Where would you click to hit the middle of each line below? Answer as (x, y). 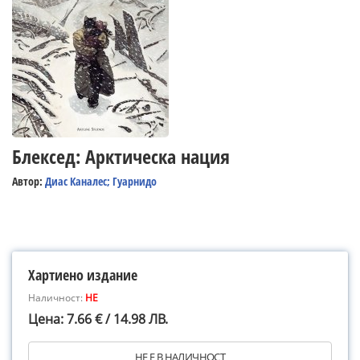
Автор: (29, 181)
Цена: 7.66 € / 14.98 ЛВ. (98, 319)
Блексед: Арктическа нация (121, 156)
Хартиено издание (83, 275)
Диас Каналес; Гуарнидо (101, 181)
